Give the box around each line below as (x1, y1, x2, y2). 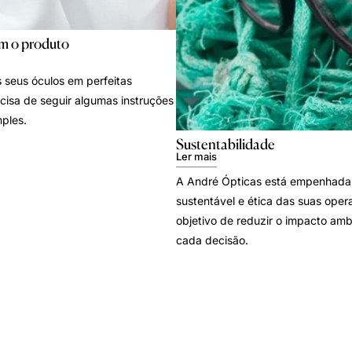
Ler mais (176, 150, 217, 163)
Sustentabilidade (176, 135, 275, 153)
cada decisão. (176, 233, 248, 247)
